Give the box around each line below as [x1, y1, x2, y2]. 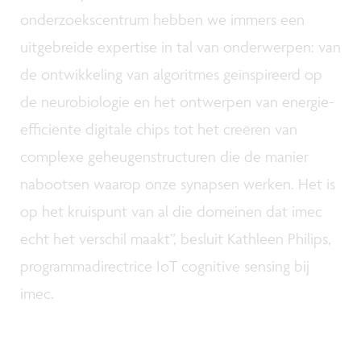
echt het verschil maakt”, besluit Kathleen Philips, [20, 229, 331, 249]
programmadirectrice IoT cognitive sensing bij [20, 256, 309, 276]
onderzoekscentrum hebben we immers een [20, 10, 305, 30]
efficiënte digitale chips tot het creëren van [20, 119, 297, 139]
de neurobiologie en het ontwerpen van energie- [20, 92, 334, 112]
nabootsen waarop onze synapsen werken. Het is [20, 174, 335, 194]
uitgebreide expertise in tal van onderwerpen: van [20, 37, 341, 57]
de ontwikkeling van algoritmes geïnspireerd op [20, 64, 322, 85]
